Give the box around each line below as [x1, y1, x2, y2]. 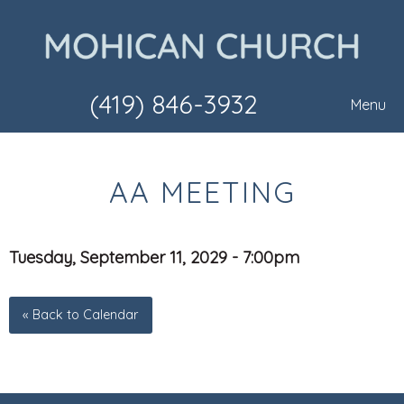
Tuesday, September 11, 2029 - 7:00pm [9, 247, 299, 269]
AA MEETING [108, 174, 296, 211]
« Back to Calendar [23, 307, 139, 324]
